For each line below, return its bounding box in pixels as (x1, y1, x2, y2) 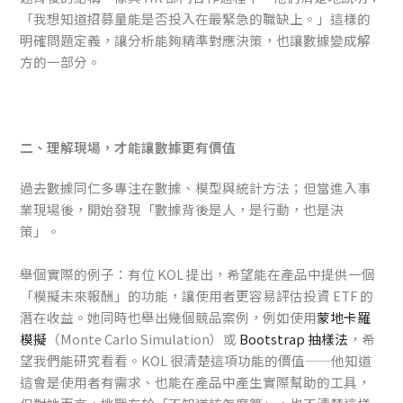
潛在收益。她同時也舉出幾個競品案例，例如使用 (20, 307, 318, 327)
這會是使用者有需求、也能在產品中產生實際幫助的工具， (20, 372, 372, 391)
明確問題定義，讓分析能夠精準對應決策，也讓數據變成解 (20, 30, 372, 49)
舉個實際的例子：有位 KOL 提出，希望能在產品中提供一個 (20, 264, 376, 283)
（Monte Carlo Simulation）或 (47, 328, 240, 348)
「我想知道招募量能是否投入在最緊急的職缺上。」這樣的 (20, 8, 372, 28)
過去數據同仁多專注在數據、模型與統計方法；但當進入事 (20, 178, 372, 198)
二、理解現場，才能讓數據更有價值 (20, 137, 237, 157)
